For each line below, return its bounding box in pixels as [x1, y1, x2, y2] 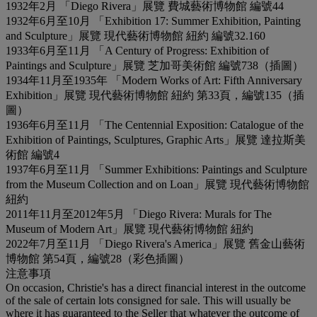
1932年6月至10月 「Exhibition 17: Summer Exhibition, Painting [6, 14, 301, 27]
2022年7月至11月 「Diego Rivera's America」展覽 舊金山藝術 [6, 237, 305, 250]
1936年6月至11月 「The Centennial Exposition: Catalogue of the [6, 118, 304, 131]
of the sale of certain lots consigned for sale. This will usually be [6, 294, 291, 306]
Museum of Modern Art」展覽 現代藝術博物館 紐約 [6, 222, 253, 235]
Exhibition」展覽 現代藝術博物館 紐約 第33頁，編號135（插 [6, 88, 304, 101]
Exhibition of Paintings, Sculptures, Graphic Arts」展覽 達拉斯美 [6, 133, 306, 146]
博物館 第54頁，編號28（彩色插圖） [6, 252, 190, 265]
